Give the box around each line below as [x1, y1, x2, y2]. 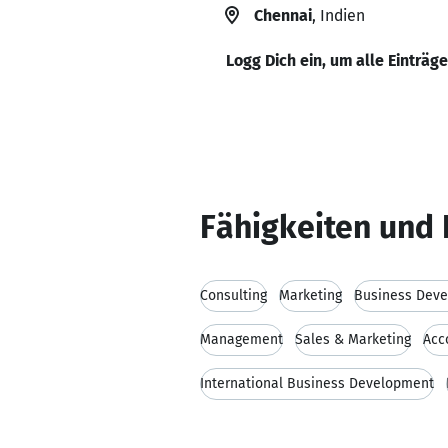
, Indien [312, 6, 365, 25]
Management [200, 331, 283, 348]
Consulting [200, 287, 267, 304]
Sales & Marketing [295, 331, 411, 348]
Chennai [254, 6, 312, 25]
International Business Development [200, 375, 434, 392]
